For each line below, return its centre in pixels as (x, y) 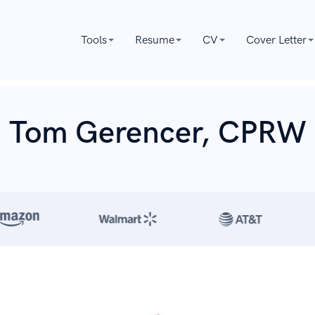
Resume (155, 40)
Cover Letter (276, 40)
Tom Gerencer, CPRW (157, 133)
